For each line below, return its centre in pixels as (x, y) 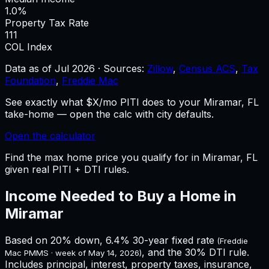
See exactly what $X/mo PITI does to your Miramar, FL (132, 102)
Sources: (125, 68)
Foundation (30, 80)
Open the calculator (50, 135)
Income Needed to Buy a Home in (121, 196)
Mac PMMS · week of (47, 252)
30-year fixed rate (172, 240)
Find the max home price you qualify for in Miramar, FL (131, 157)
